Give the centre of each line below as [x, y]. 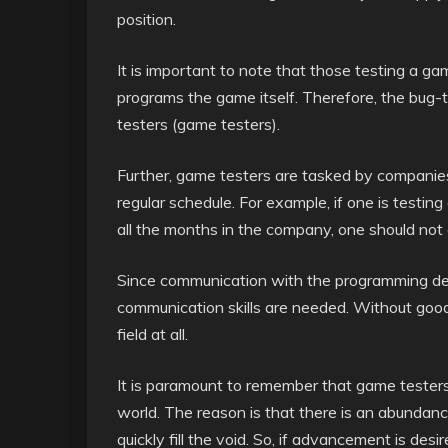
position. [146, 19]
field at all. [152, 334]
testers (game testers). [198, 124]
